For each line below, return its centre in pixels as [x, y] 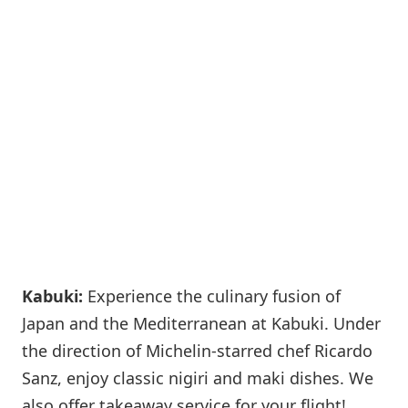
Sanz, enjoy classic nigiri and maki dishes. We [198, 377]
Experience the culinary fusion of [212, 296]
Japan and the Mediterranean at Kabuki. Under [201, 323]
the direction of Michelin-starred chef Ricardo [197, 350]
